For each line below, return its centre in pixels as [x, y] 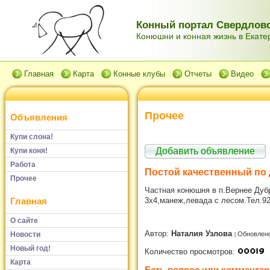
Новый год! [30, 248]
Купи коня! [29, 150]
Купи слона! [32, 137]
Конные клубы [139, 74]
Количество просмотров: [191, 252]
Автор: [158, 234]
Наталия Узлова [203, 234]
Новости [25, 234]
